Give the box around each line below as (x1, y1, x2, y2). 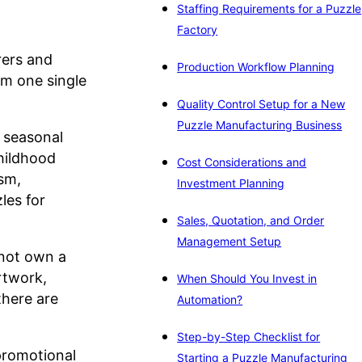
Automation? (177, 293, 243, 307)
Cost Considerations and (177, 155, 307, 170)
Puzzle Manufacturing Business (177, 118, 343, 133)
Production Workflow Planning (177, 60, 335, 74)
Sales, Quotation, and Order (177, 213, 325, 228)
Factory (177, 23, 218, 37)
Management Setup (177, 234, 282, 249)
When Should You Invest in (177, 271, 318, 286)
